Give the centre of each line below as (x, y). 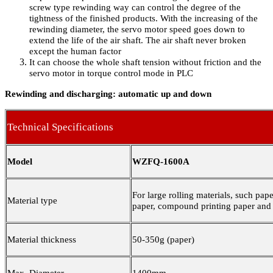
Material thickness (42, 240)
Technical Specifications (60, 127)
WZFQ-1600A (161, 162)
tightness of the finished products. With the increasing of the (144, 19)
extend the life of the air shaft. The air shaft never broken (138, 41)
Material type (32, 201)
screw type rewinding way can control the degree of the (135, 8)
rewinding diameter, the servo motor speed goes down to (137, 30)
